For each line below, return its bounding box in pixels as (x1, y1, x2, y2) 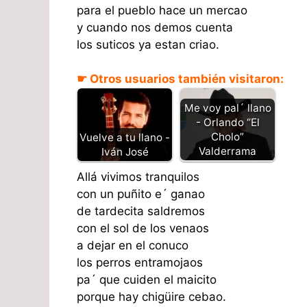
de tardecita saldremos (77, 204, 205, 218)
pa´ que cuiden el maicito (77, 272, 217, 286)
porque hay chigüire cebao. (77, 289, 226, 304)
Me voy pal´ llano (184, 101, 271, 114)
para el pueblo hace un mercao (77, 3, 247, 17)
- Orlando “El (195, 115, 260, 129)
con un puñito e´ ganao (77, 186, 205, 201)
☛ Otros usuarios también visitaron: (77, 72, 284, 86)
